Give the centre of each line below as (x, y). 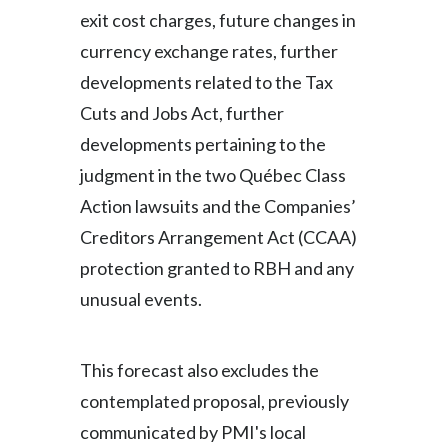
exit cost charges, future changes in (218, 20)
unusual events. (141, 299)
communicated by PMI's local (193, 432)
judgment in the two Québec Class (213, 175)
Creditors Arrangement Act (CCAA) (218, 237)
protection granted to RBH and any (217, 268)
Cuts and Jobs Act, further (182, 113)
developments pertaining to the (203, 144)
